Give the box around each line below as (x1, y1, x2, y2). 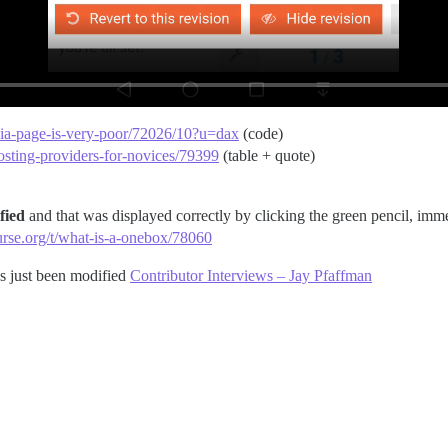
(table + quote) (219, 147, 315, 165)
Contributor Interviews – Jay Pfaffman (130, 267, 372, 285)
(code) (239, 125, 283, 143)
